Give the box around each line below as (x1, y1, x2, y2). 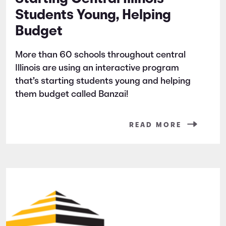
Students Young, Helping (15, 8, 171, 23)
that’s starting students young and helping (15, 76, 191, 86)
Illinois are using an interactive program (15, 63, 179, 73)
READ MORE (129, 121, 182, 129)
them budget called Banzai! (15, 89, 128, 99)
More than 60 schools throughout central (15, 50, 186, 60)
